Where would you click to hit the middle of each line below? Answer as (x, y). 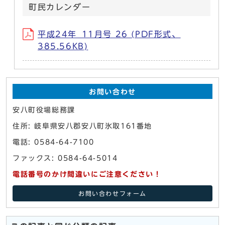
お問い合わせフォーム (113, 193)
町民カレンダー (60, 7)
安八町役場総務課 (44, 110)
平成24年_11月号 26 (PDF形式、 (109, 34)
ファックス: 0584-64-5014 (65, 158)
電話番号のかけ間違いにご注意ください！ (87, 174)
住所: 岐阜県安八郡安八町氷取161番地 (82, 126)
